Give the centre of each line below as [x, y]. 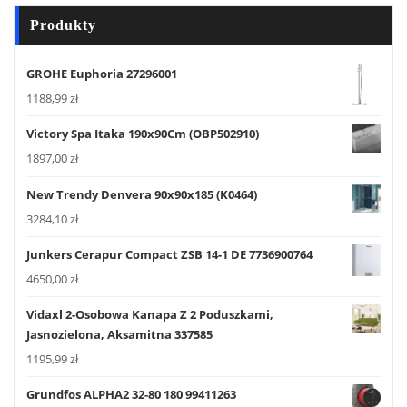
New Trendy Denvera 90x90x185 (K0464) [142, 194]
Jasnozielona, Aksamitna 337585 [119, 335]
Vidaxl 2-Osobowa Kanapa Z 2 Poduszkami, [150, 315]
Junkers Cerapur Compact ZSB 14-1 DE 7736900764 [169, 254]
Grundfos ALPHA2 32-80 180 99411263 [131, 395]
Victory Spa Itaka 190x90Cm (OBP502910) [143, 134]
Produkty [64, 25]
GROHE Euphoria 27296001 [102, 74]
